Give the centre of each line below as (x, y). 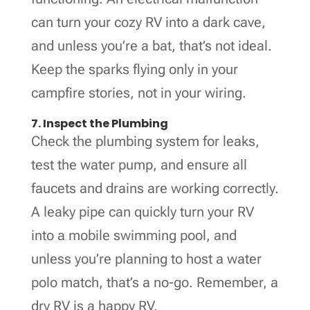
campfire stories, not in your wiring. (138, 92)
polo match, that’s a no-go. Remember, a (154, 282)
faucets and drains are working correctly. (155, 188)
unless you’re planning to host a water (146, 258)
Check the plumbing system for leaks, (145, 141)
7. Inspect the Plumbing (99, 123)
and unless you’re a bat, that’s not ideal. (151, 45)
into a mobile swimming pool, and (134, 235)
